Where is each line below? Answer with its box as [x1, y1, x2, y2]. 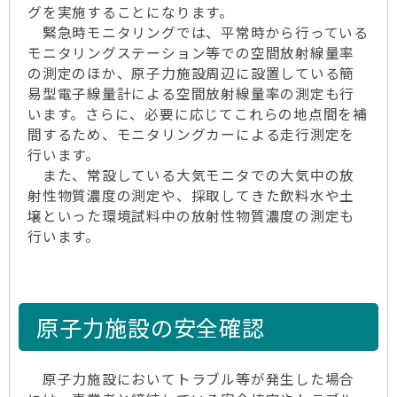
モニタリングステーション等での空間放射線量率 [27, 43, 355, 63]
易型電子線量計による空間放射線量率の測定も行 [27, 83, 355, 104]
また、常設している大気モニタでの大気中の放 [27, 165, 355, 185]
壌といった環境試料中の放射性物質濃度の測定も [27, 206, 355, 226]
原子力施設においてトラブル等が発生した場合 [27, 369, 355, 389]
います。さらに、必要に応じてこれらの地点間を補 [27, 104, 369, 124]
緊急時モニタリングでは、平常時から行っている [27, 22, 370, 43]
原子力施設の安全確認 [36, 311, 265, 343]
